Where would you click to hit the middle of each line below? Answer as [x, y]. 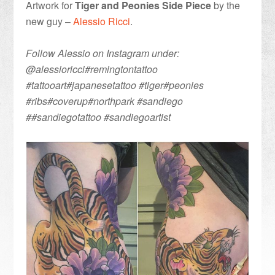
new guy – [50, 21]
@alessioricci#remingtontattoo [92, 69]
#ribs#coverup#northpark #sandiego [105, 101]
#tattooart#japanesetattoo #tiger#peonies [115, 85]
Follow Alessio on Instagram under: [103, 53]
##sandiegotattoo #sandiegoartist [99, 117]
